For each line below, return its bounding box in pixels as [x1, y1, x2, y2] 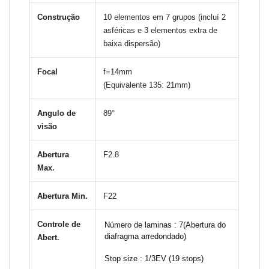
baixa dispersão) [103, 38, 161, 48]
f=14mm [103, 67, 133, 76]
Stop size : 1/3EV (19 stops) [104, 253, 204, 263]
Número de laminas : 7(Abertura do [104, 220, 226, 229]
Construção [37, 12, 80, 22]
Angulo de [37, 108, 76, 118]
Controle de [37, 219, 81, 229]
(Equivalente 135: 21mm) [103, 80, 191, 89]
